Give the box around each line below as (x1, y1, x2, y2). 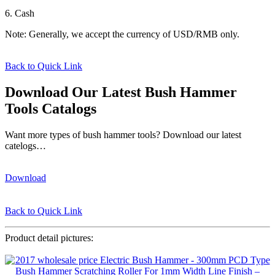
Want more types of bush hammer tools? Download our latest (5, 129, 241, 140)
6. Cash (5, 7, 34, 18)
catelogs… (5, 140, 46, 151)
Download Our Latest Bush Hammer (5, 83, 237, 100)
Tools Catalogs (5, 100, 96, 117)
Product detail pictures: (5, 232, 93, 243)
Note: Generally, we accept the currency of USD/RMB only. (5, 28, 239, 39)
